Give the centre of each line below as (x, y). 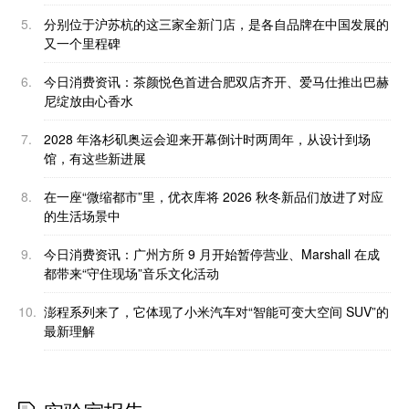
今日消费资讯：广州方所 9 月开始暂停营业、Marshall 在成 (212, 253)
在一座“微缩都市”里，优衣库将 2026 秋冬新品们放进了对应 (214, 196)
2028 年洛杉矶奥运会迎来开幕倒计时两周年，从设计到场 (207, 138)
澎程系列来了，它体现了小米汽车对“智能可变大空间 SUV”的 (216, 311)
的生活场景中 (82, 215)
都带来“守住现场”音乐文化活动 (131, 273)
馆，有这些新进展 (95, 157)
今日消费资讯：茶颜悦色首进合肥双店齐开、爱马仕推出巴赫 (216, 81)
